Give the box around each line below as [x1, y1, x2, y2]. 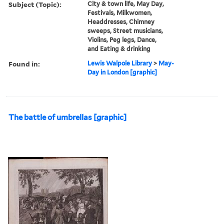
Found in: [8, 58, 40, 68]
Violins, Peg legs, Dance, [87, 35, 157, 43]
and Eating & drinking [87, 44, 151, 52]
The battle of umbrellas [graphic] [8, 112, 126, 122]
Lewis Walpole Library [87, 59, 152, 67]
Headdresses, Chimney [87, 17, 155, 25]
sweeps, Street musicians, [87, 26, 163, 34]
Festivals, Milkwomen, [87, 8, 152, 16]
